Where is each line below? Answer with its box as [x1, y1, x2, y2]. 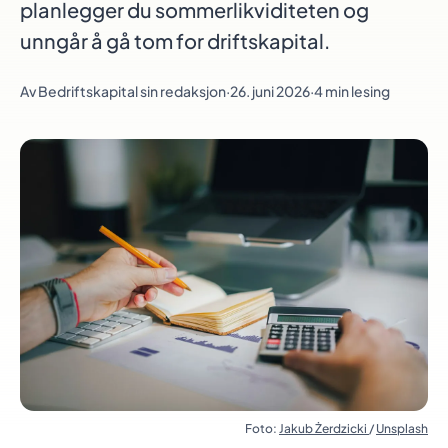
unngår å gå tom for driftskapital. [20, 28, 330, 53]
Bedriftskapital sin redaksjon [38, 82, 226, 100]
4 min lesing [314, 82, 390, 100]
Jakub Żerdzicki [279, 421, 369, 436]
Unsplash [376, 421, 428, 436]
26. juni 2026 [230, 82, 310, 100]
